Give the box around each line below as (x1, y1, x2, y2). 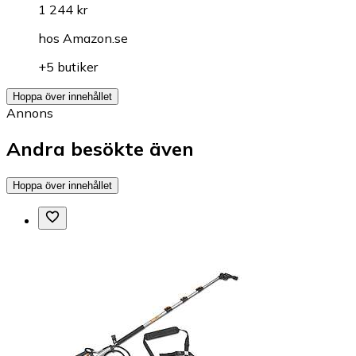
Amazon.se (63, 29, 128, 46)
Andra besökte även (6, 136, 194, 161)
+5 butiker (38, 58, 98, 75)
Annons (6, 104, 53, 121)
